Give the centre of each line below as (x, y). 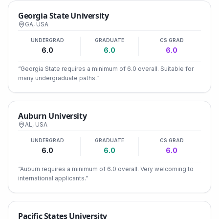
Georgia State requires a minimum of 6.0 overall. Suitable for (107, 69)
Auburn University (53, 116)
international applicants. (52, 178)
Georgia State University (64, 16)
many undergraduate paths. (57, 78)
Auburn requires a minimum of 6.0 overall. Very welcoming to (107, 169)
